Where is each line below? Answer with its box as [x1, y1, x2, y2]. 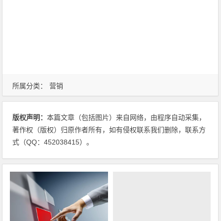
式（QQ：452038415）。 [12, 138, 94, 146]
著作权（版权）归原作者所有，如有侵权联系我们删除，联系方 [12, 126, 206, 134]
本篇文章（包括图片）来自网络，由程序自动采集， [47, 113, 206, 121]
